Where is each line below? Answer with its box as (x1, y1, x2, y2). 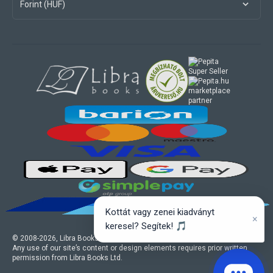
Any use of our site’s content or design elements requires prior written (12, 244, 247, 253)
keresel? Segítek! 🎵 (105, 221, 187, 232)
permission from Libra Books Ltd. (12, 253, 122, 263)
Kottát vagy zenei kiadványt (105, 207, 214, 218)
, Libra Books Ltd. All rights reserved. (56, 234, 178, 243)
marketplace (188, 87, 230, 96)
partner (188, 96, 212, 105)
